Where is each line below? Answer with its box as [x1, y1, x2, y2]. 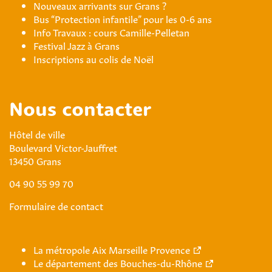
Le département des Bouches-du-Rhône [33, 256, 202, 269]
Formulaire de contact [9, 199, 103, 212]
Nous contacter [9, 101, 151, 121]
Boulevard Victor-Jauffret [9, 140, 117, 154]
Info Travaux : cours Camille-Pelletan [33, 25, 189, 38]
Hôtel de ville [9, 127, 65, 140]
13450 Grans [9, 154, 61, 167]
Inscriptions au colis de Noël [33, 52, 154, 65]
